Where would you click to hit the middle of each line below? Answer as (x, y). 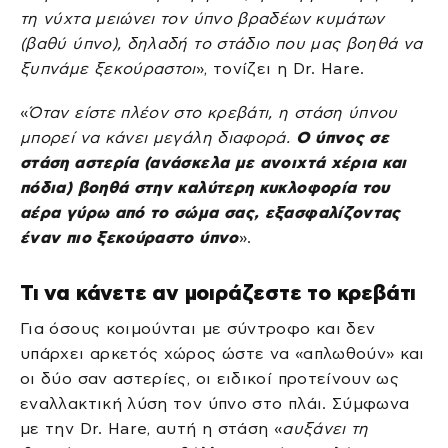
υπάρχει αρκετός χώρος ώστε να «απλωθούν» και (222, 354)
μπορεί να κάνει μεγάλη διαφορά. (155, 137)
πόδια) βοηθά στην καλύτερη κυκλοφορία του (205, 187)
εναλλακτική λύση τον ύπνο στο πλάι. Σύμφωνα (215, 404)
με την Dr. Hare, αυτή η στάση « (151, 429)
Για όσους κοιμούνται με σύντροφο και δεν (198, 329)
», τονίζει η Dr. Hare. (280, 69)
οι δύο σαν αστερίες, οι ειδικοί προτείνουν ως (210, 379)
